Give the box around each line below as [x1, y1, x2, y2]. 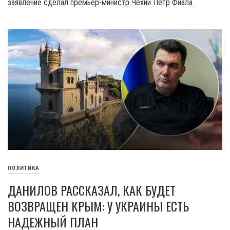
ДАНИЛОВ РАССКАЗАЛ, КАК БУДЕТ [8, 180, 176, 199]
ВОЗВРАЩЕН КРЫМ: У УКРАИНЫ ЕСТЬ [8, 196, 189, 215]
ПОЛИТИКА [8, 165, 40, 172]
